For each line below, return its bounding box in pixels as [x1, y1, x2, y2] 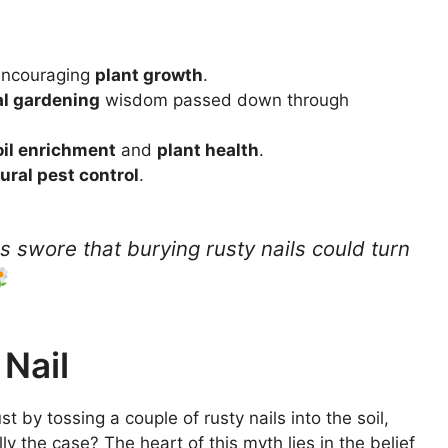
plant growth [95, 65, 204, 86]
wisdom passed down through [100, 90, 350, 111]
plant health [157, 140, 260, 161]
